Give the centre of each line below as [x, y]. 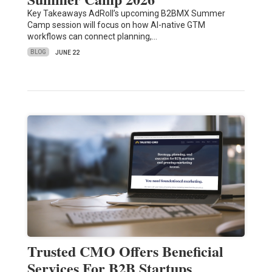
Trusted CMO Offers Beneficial [125, 251]
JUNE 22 [67, 52]
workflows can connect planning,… [92, 36]
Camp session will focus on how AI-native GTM [116, 25]
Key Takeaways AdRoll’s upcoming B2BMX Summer [126, 13]
